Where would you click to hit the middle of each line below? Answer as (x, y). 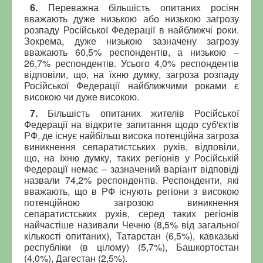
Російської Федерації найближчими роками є (131, 85)
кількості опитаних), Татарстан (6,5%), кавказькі (131, 235)
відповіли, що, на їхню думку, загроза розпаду (131, 74)
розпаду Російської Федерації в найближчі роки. (131, 29)
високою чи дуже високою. (82, 96)
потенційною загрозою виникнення (131, 202)
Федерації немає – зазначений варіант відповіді (131, 168)
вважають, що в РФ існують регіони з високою (131, 191)
